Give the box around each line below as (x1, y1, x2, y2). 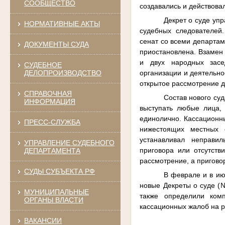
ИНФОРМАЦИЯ (24, 97, 75, 105)
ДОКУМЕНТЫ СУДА (24, 40, 89, 48)
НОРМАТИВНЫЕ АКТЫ (24, 19, 100, 28)
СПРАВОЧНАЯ (24, 89, 72, 97)
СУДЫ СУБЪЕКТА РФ (24, 167, 95, 175)
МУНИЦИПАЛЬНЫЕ (24, 187, 89, 196)
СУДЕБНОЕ (24, 60, 62, 69)
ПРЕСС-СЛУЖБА (24, 118, 80, 126)
